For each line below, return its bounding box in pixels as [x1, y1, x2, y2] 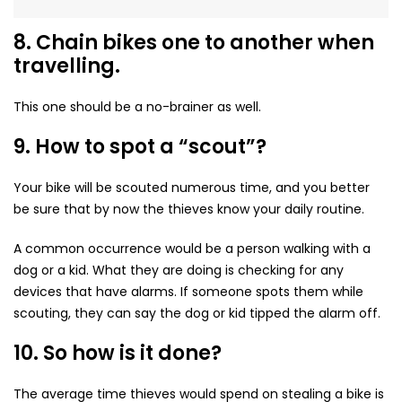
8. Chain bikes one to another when [13, 29, 374, 57]
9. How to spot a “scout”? [13, 133, 267, 162]
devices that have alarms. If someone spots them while [13, 283, 363, 301]
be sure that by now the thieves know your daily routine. [13, 200, 364, 219]
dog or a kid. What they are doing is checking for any [13, 261, 344, 280]
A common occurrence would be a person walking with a [13, 240, 371, 258]
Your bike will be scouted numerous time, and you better [13, 179, 370, 197]
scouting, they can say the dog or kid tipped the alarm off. [13, 304, 380, 323]
